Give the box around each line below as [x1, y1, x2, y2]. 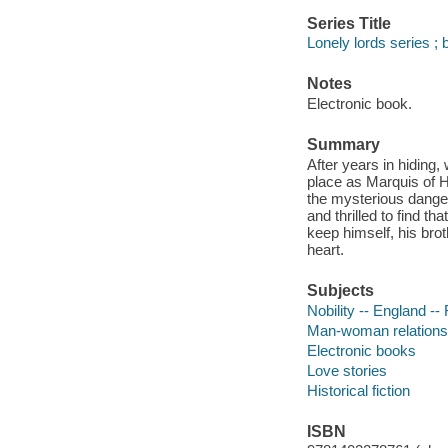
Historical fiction [306, 381, 410, 399]
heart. [306, 240, 344, 258]
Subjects [306, 282, 374, 300]
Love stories [306, 361, 387, 379]
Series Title [306, 14, 391, 32]
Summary [306, 136, 380, 154]
